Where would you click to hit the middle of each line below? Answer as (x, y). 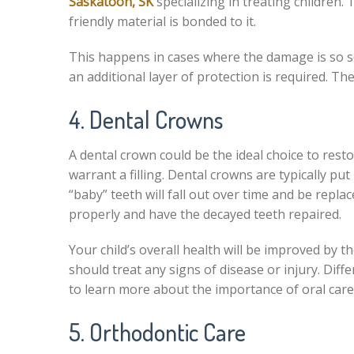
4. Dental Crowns (146, 119)
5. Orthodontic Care (157, 332)
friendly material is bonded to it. (162, 21)
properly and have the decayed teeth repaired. (207, 214)
